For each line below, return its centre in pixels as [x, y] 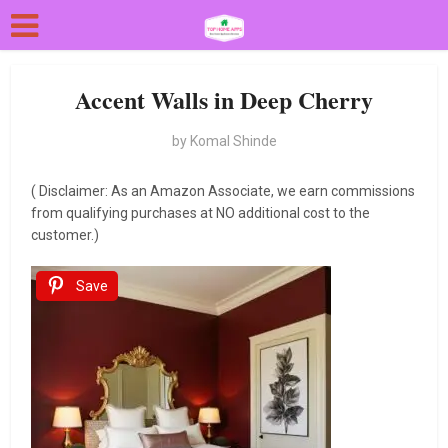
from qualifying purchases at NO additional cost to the [201, 213]
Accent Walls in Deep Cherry [224, 99]
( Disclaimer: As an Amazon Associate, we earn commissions [223, 191]
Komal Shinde [233, 141]
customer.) [67, 235]
